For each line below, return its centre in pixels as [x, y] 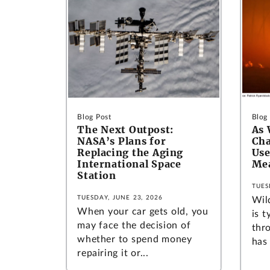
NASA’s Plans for [122, 141]
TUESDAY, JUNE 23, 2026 [120, 197]
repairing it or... [113, 253]
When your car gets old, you [143, 211]
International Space [129, 164]
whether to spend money [135, 239]
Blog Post [94, 117]
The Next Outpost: [125, 129]
